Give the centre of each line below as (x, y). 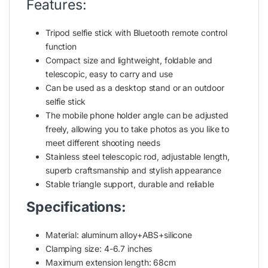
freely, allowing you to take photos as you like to (137, 129)
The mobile (68, 115)
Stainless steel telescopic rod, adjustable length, (138, 156)
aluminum (99, 234)
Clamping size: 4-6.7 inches (99, 248)
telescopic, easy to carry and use (109, 74)
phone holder (115, 115)
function (61, 46)
